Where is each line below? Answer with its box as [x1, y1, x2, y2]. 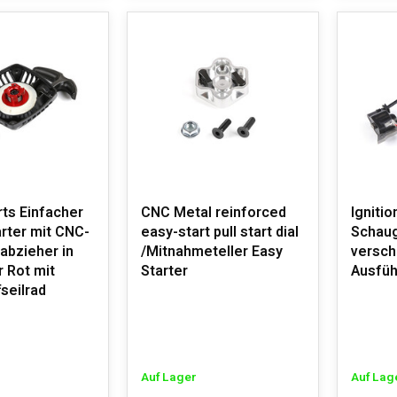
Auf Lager [140, 369, 197, 386]
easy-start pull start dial [140, 222, 299, 243]
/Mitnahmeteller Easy [140, 241, 283, 262]
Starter [140, 261, 188, 282]
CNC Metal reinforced [140, 202, 286, 223]
